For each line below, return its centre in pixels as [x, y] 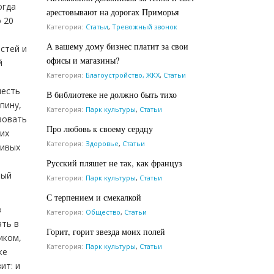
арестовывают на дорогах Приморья [113, 12]
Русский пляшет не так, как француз [114, 163]
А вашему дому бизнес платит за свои [117, 46]
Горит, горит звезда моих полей [106, 231]
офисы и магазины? [83, 60]
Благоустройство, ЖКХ [123, 75]
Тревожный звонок [145, 26]
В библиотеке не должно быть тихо [112, 94]
